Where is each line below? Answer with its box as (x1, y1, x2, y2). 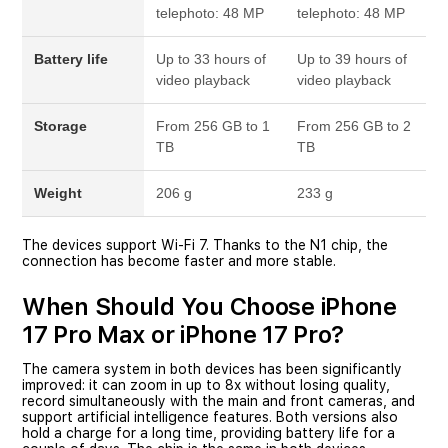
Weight (34, 185, 82, 201)
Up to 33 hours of (156, 51, 266, 67)
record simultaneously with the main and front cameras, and (22, 393, 415, 409)
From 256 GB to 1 (156, 118, 270, 134)
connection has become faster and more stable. (22, 253, 336, 269)
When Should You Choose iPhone (22, 292, 397, 321)
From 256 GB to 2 (297, 118, 411, 134)
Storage (34, 118, 87, 134)
